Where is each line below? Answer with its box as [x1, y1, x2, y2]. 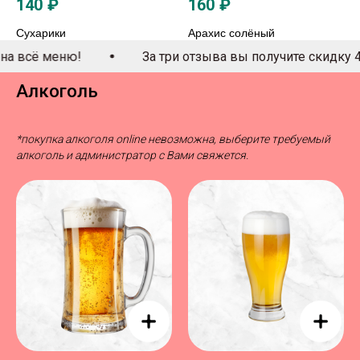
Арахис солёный [188, 27, 275, 40]
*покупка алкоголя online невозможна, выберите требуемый [16, 133, 330, 146]
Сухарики [16, 27, 66, 40]
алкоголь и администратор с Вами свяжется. [16, 149, 248, 162]
